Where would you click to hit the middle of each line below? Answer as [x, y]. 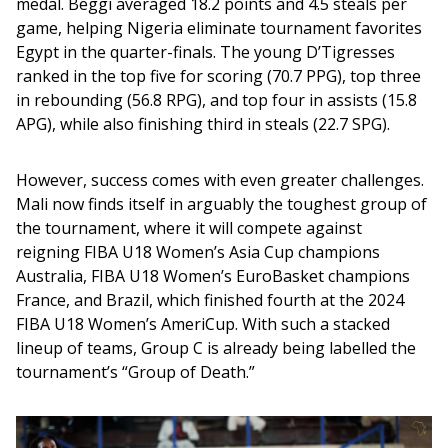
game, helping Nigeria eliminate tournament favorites [221, 27]
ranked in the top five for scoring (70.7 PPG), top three [220, 75]
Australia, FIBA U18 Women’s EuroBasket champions [215, 275]
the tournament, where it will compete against [191, 227]
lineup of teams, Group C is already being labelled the [218, 347]
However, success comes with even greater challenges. [222, 179]
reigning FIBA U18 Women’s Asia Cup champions [200, 251]
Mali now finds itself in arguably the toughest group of [223, 203]
